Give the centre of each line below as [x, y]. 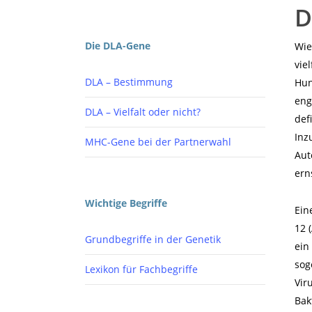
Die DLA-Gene [118, 46]
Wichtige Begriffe [126, 203]
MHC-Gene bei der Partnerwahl [158, 142]
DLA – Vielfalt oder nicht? [143, 112]
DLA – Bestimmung [129, 82]
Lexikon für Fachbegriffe [141, 269]
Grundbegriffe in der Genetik [153, 239]
